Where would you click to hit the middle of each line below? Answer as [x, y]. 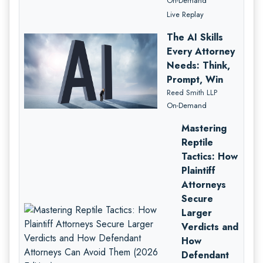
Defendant [205, 255]
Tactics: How [210, 156]
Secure [198, 198]
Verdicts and [210, 227]
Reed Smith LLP [192, 92]
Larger [197, 213]
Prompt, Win [195, 79]
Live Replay [186, 14]
